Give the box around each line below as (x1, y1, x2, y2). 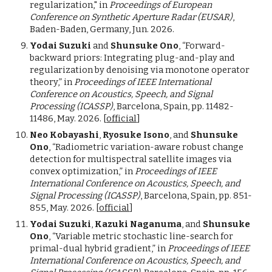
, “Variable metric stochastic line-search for (49, 231, 234, 242)
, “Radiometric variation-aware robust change (49, 141, 244, 152)
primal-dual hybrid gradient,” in (30, 243, 168, 254)
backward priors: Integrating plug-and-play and (30, 52, 236, 63)
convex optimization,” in (30, 166, 135, 177)
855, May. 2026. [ (30, 202, 100, 213)
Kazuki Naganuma (95, 219, 182, 229)
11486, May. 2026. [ (30, 113, 107, 124)
